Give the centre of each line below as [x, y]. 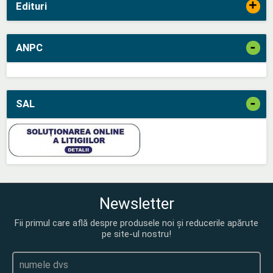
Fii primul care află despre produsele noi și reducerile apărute [136, 223]
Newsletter [136, 203]
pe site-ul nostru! [136, 234]
